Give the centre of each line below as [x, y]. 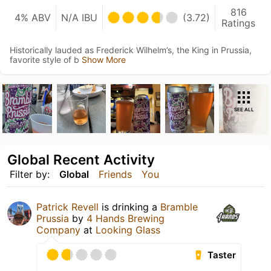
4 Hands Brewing [126, 219]
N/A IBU [79, 17]
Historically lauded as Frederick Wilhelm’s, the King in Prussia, [131, 50]
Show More [104, 59]
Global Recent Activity [81, 160]
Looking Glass [128, 230]
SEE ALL [244, 109]
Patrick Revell [67, 207]
